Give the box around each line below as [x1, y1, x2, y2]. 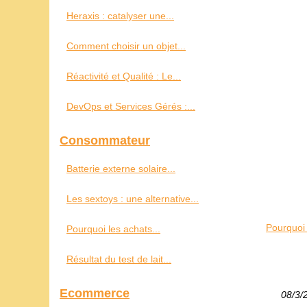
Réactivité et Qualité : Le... [66, 71, 181, 82]
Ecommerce [60, 286, 130, 300]
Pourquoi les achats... [66, 223, 160, 234]
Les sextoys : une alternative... [66, 193, 199, 204]
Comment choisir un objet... [66, 40, 186, 51]
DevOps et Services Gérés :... [66, 101, 195, 112]
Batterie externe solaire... [66, 163, 175, 174]
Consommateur [60, 134, 150, 147]
